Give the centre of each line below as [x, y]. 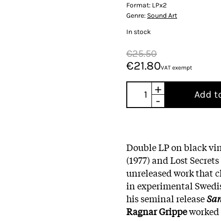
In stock [139, 32]
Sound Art [162, 15]
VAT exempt [177, 67]
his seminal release [166, 198]
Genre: [137, 15]
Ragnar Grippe [157, 211]
